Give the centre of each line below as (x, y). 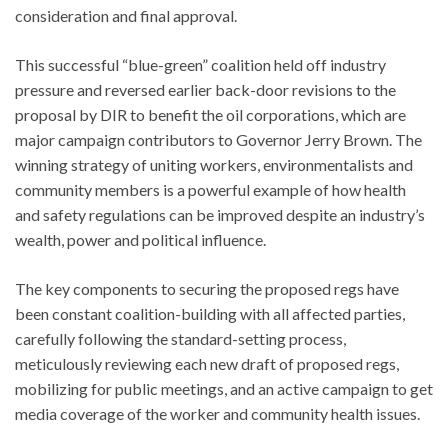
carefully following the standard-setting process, (180, 338)
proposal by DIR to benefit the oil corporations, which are (210, 114)
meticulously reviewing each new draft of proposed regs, (207, 363)
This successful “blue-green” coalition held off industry (200, 64)
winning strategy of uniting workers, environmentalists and (214, 164)
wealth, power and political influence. (140, 239)
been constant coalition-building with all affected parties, (210, 313)
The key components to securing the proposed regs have (207, 288)
